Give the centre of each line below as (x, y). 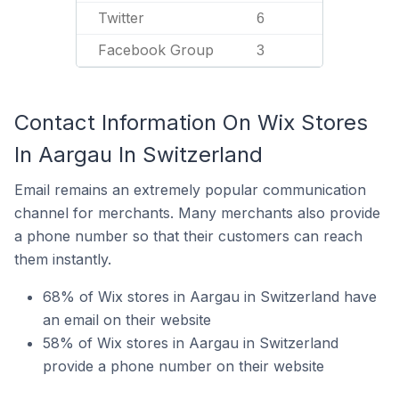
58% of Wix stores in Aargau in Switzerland (191, 343)
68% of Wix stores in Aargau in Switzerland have (210, 297)
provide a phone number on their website (183, 366)
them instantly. (63, 259)
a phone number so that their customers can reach (188, 236)
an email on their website (127, 320)
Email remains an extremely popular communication (190, 190)
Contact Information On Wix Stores (191, 122)
